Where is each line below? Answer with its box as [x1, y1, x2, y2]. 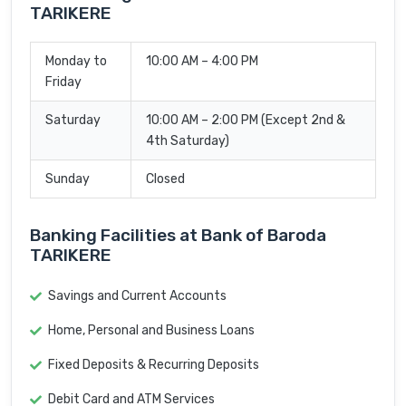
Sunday [45, 171, 90, 188]
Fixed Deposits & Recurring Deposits [48, 357, 259, 373]
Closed [146, 171, 185, 188]
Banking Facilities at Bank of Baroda [30, 225, 326, 246]
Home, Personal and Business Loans [48, 323, 255, 339]
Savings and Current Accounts [48, 288, 227, 304]
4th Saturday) [146, 133, 229, 150]
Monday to [45, 53, 107, 70]
